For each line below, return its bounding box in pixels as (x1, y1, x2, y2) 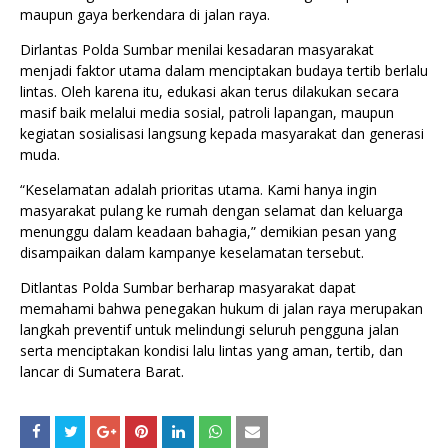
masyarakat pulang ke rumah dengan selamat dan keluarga (20, 200, 403, 220)
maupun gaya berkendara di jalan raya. (20, 4, 270, 24)
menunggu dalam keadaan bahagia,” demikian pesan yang (20, 221, 396, 241)
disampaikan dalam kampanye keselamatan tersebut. (20, 242, 364, 262)
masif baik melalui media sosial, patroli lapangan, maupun (20, 102, 394, 122)
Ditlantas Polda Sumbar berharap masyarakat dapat (20, 277, 356, 297)
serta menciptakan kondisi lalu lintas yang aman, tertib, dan (20, 340, 403, 360)
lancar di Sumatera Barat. (20, 361, 184, 381)
